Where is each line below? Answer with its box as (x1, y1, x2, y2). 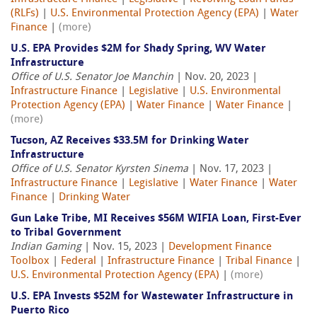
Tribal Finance (226, 256, 292, 267)
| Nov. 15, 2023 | (81, 242, 168, 253)
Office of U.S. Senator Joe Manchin (11, 72, 173, 83)
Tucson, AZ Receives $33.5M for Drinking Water (11, 136, 249, 147)
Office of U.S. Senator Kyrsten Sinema (11, 164, 188, 175)
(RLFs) (11, 8, 39, 20)
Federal (61, 256, 96, 267)
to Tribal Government (11, 228, 121, 239)
